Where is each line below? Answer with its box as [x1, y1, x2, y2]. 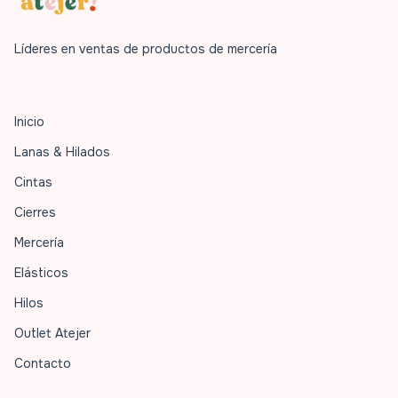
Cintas [14, 173, 52, 190]
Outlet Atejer [14, 324, 91, 341]
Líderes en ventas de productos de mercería [14, 40, 277, 57]
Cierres [14, 203, 56, 220]
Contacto [14, 354, 71, 371]
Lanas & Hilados [14, 143, 110, 160]
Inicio [14, 113, 44, 130]
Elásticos [14, 264, 68, 281]
